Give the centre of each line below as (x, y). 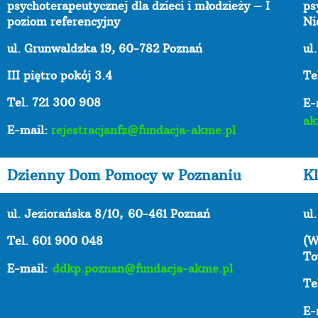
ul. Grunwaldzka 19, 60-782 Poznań (105, 48)
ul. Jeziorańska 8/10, (67, 213)
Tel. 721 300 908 (54, 102)
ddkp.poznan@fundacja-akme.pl (143, 268)
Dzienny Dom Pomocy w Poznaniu (124, 175)
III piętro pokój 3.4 (60, 75)
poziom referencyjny (64, 21)
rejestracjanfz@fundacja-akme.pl (143, 130)
